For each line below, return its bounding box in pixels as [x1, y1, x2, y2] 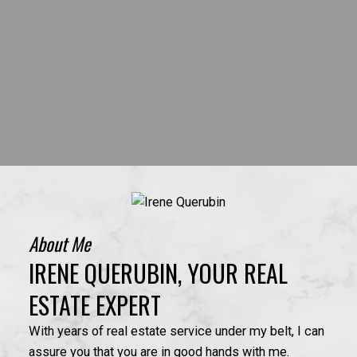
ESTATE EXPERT [28, 287, 161, 324]
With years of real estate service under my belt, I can [28, 324, 324, 339]
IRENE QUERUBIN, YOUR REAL [28, 255, 288, 292]
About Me [28, 230, 91, 258]
